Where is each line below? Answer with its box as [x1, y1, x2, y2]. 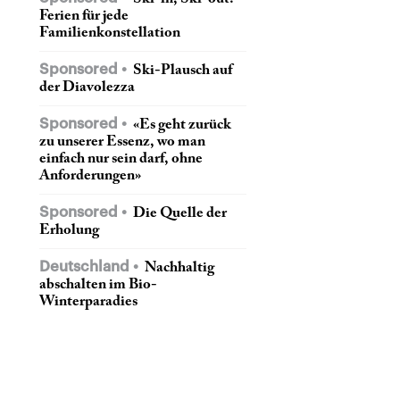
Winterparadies [39, 294, 137, 309]
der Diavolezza [39, 79, 135, 95]
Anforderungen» [39, 168, 141, 183]
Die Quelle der [130, 205, 227, 221]
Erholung [39, 222, 99, 237]
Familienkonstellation [39, 25, 180, 40]
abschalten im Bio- [39, 277, 157, 292]
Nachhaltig [142, 260, 214, 275]
